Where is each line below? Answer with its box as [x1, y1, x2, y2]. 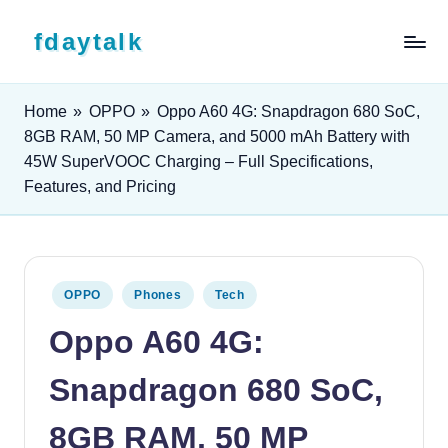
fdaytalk [34, 28, 144, 55]
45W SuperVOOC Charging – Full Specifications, [24, 153, 373, 170]
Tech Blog [34, 65, 96, 81]
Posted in [48, 283, 93, 295]
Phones [134, 288, 182, 302]
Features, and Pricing [24, 178, 176, 195]
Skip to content [27, 19, 132, 34]
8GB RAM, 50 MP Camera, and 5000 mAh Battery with [24, 128, 410, 145]
